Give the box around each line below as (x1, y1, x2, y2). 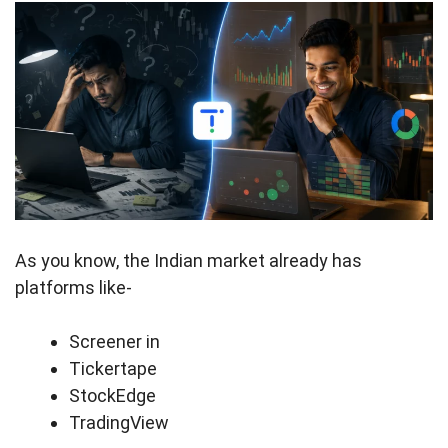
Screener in (69, 331, 160, 353)
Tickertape (69, 358, 157, 380)
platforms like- (15, 277, 132, 299)
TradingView (69, 412, 169, 434)
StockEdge (69, 385, 156, 407)
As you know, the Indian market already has (15, 250, 362, 272)
